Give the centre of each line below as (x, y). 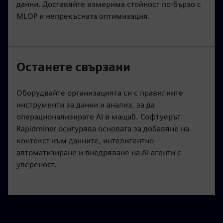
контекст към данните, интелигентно (85, 140)
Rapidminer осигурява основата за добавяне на (103, 128)
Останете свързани (73, 67)
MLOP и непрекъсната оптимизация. (83, 16)
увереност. (37, 164)
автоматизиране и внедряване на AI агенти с (99, 152)
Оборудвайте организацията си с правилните (100, 93)
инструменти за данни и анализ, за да (86, 105)
